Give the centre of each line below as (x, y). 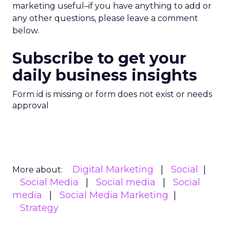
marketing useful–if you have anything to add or (112, 6)
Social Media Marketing (114, 195)
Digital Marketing (113, 169)
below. (26, 31)
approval (31, 106)
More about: (37, 170)
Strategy (39, 208)
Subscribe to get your (99, 58)
